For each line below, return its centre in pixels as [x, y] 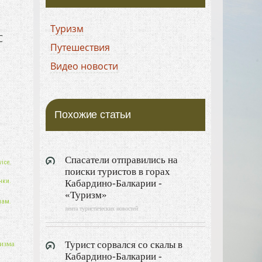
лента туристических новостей [102, 208]
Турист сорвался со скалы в [124, 244]
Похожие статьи [93, 114]
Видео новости [85, 66]
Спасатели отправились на [122, 160]
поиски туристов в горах [118, 171]
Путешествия [80, 47]
